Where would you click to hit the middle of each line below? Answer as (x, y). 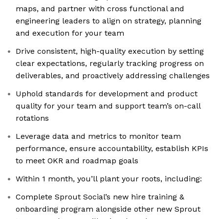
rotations (32, 118)
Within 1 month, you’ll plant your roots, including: (109, 179)
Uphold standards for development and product (107, 94)
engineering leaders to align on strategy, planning (109, 21)
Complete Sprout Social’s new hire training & (100, 197)
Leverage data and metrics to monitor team (98, 136)
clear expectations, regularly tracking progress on (110, 64)
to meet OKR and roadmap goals (77, 161)
